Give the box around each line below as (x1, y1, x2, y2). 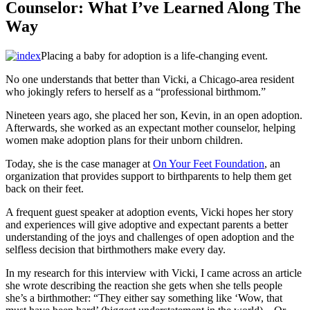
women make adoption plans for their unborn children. (6, 134, 243, 146)
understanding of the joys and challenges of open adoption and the (6, 230, 294, 243)
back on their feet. (6, 182, 84, 194)
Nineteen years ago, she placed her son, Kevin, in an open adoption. (6, 109, 302, 121)
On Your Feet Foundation (153, 157, 264, 170)
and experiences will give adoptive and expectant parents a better (6, 218, 288, 230)
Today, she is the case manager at (6, 157, 153, 170)
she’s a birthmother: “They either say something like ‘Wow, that (6, 291, 282, 304)
